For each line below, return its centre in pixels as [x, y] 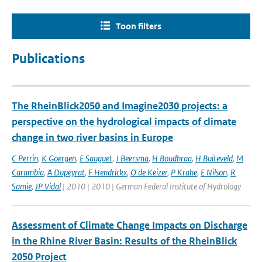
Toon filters [139, 26]
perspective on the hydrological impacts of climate [124, 122]
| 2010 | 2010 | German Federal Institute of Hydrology [151, 186]
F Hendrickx [108, 172]
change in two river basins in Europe [92, 137]
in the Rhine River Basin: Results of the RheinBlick [124, 241]
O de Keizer [149, 172]
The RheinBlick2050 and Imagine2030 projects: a [120, 106]
